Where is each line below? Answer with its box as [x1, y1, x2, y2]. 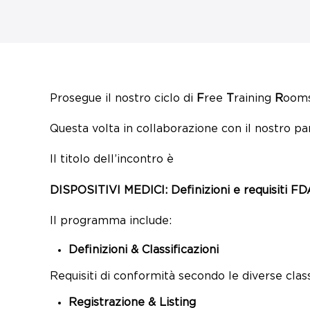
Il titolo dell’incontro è [50, 154, 174, 165]
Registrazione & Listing [69, 298, 197, 309]
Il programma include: [50, 216, 172, 227]
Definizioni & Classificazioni [69, 244, 219, 255]
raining [234, 93, 275, 104]
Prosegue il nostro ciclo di [50, 93, 197, 104]
